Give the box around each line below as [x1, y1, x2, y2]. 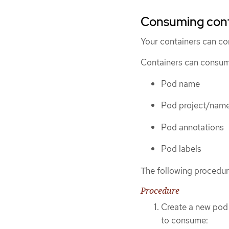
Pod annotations [161, 121, 224, 133]
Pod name [161, 78, 200, 89]
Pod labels [161, 143, 201, 155]
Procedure [141, 185, 179, 197]
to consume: [161, 215, 208, 226]
